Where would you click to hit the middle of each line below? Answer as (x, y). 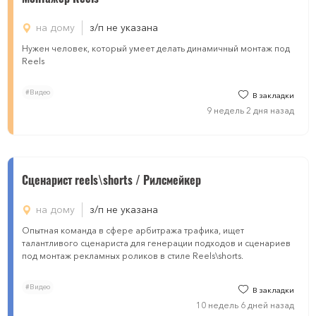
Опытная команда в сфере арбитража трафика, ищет (133, 230)
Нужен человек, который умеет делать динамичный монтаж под (156, 48)
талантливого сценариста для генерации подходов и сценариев (156, 243)
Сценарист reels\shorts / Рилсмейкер (111, 180)
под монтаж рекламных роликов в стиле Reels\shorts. (133, 256)
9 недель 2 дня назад (250, 110)
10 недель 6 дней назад (245, 305)
